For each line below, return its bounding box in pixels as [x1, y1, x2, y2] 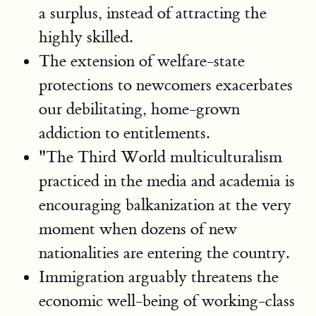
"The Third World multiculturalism [39, 147, 282, 168]
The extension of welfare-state [39, 51, 245, 72]
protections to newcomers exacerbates [39, 75, 293, 96]
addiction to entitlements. [39, 123, 209, 144]
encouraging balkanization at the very [39, 195, 291, 216]
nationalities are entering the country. [39, 243, 289, 264]
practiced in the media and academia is [39, 171, 295, 192]
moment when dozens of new [39, 219, 237, 240]
